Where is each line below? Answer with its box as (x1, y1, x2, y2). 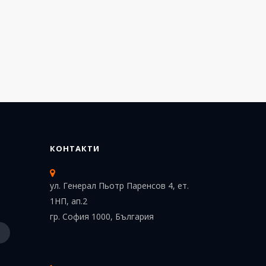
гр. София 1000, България (49, 211, 154, 222)
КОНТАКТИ (49, 143, 100, 154)
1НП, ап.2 (49, 195, 90, 207)
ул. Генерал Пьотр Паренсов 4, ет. (49, 180, 189, 191)
